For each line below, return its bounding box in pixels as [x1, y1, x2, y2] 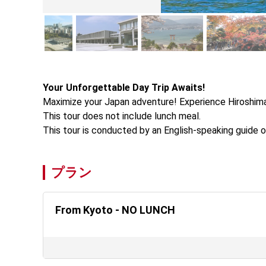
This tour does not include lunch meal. [43, 110, 201, 122]
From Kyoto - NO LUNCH [55, 203, 175, 216]
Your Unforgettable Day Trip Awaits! [43, 81, 205, 93]
